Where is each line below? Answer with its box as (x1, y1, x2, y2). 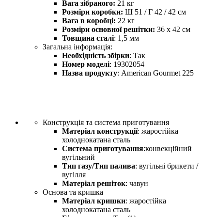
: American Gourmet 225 (117, 68, 194, 77)
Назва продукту (62, 68, 117, 77)
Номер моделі (62, 60, 109, 68)
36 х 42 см (155, 25, 190, 33)
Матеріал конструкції (62, 126, 138, 135)
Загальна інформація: (43, 42, 112, 51)
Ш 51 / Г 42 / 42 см (123, 7, 186, 16)
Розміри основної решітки (62, 25, 153, 33)
